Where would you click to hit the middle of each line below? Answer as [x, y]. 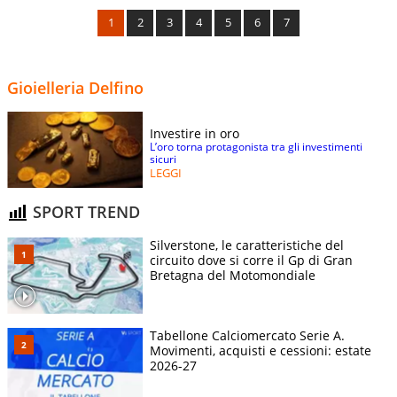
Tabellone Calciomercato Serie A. [247, 335]
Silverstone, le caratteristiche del [247, 245]
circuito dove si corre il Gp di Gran [251, 260]
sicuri [163, 159]
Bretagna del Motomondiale [233, 275]
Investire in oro [195, 133]
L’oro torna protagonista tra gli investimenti [256, 146]
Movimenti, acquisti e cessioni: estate [261, 350]
